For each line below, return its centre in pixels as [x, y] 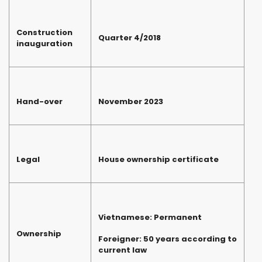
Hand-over [39, 102]
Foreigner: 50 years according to [168, 239]
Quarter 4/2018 [130, 38]
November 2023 [131, 102]
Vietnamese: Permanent [150, 218]
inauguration [44, 44]
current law [123, 250]
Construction [44, 33]
